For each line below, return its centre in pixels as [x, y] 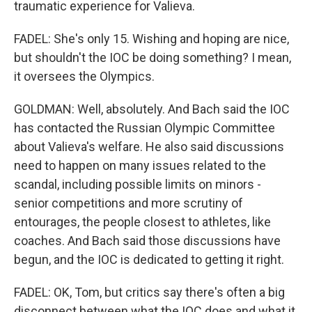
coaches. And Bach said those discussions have [147, 241]
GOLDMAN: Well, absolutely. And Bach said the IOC [152, 109]
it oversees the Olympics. [84, 76]
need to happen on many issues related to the [140, 165]
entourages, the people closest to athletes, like [142, 222]
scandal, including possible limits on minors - [138, 184]
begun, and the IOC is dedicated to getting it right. [149, 259]
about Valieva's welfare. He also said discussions [149, 147]
